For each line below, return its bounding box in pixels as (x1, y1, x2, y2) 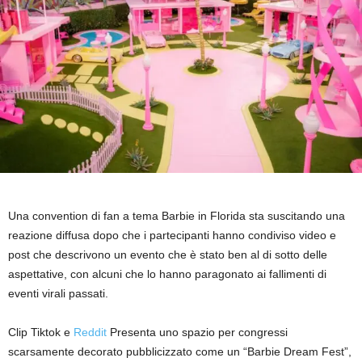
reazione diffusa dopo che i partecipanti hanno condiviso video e (8, 228, 336, 242)
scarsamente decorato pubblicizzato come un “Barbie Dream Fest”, (8, 344, 351, 358)
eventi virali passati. (8, 286, 108, 300)
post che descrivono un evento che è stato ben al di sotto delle (8, 247, 327, 261)
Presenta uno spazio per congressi (107, 325, 288, 339)
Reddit (74, 325, 107, 339)
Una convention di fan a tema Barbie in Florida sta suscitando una (8, 208, 345, 222)
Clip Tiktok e (8, 325, 74, 339)
